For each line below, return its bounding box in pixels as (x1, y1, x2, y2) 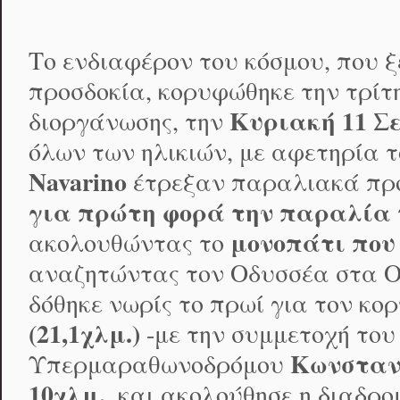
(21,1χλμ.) (29, 315, 140, 353)
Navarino (29, 163, 127, 201)
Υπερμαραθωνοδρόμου (29, 347, 290, 381)
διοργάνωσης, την (29, 104, 229, 138)
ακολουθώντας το (29, 226, 230, 260)
